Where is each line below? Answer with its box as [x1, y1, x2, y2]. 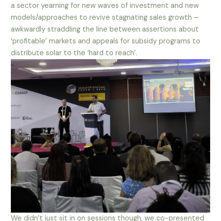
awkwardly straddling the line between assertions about [11, 25, 199, 35]
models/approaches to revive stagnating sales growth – [11, 13, 199, 23]
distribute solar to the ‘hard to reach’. [11, 48, 138, 58]
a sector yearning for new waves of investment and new [11, 1, 199, 11]
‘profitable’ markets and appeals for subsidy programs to [11, 37, 201, 46]
